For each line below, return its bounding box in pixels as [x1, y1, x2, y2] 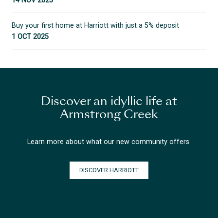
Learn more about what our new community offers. [27, 137, 191, 146]
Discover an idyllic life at [41, 96, 177, 109]
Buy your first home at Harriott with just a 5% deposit [12, 21, 180, 30]
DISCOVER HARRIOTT [79, 166, 139, 174]
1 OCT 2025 [12, 33, 49, 41]
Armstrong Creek [60, 109, 158, 122]
